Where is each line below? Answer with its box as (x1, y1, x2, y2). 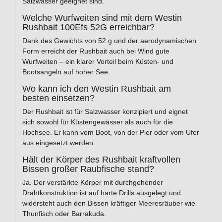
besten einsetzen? (22, 93, 95, 104)
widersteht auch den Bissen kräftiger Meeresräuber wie (22, 199, 195, 208)
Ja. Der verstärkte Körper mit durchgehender (22, 178, 163, 187)
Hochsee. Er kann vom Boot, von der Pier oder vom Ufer (22, 128, 199, 137)
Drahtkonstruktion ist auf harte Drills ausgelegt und (22, 189, 181, 197)
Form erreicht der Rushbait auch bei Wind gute (22, 47, 169, 55)
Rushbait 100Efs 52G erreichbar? (22, 22, 155, 33)
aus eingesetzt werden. (22, 139, 95, 147)
